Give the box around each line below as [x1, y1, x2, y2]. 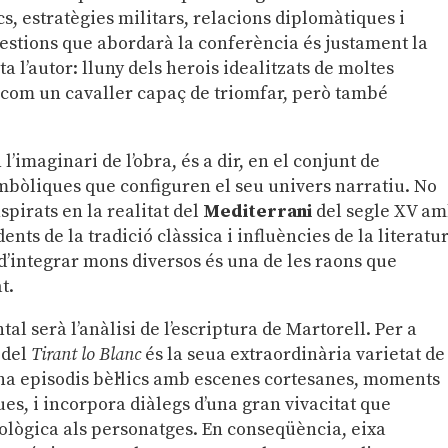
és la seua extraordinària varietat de [141, 342, 446, 366]
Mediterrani [203, 199, 313, 223]
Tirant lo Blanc [31, 342, 142, 366]
